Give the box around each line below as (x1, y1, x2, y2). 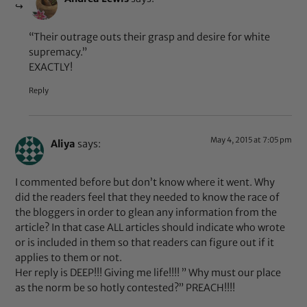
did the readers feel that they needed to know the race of (15, 191, 280, 204)
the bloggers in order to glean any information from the (15, 206, 278, 219)
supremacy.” (29, 46, 88, 59)
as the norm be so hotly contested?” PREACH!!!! (15, 281, 236, 294)
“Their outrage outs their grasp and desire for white (29, 31, 271, 44)
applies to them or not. (15, 251, 123, 264)
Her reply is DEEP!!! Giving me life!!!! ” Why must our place (15, 266, 282, 279)
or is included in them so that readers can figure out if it (15, 236, 275, 249)
